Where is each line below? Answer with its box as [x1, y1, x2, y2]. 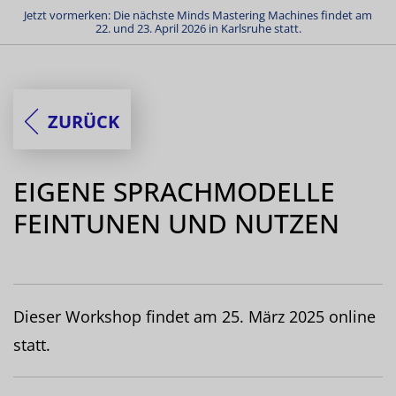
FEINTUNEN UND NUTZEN [13, 204, 339, 241]
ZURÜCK [48, 109, 119, 133]
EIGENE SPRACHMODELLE [13, 172, 335, 209]
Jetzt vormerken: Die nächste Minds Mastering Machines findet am [24, 7, 372, 23]
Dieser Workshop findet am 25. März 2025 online [13, 305, 376, 327]
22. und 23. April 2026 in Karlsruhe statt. [95, 20, 301, 36]
